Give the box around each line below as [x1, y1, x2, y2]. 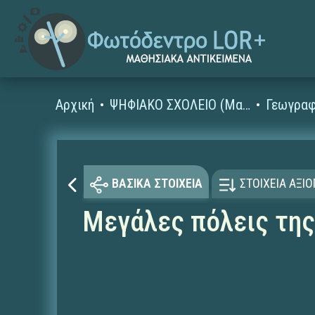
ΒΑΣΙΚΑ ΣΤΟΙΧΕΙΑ [111, 176, 202, 191]
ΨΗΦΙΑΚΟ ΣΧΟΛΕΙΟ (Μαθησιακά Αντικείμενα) [243, 96, 251, 113]
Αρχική [56, 96, 95, 113]
